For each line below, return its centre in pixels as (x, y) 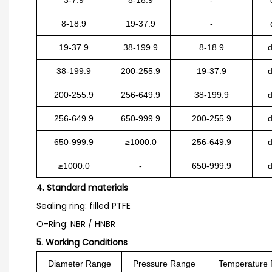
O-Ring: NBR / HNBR (76, 224)
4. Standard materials (82, 187)
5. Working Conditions (82, 242)
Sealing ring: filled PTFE (83, 206)
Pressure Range (164, 263)
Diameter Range (79, 263)
